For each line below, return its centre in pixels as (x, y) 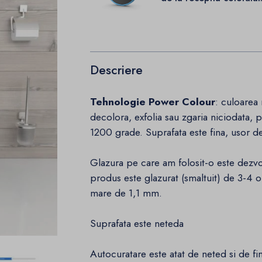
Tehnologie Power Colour (153, 102)
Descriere (117, 70)
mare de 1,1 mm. (126, 193)
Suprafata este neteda (137, 224)
